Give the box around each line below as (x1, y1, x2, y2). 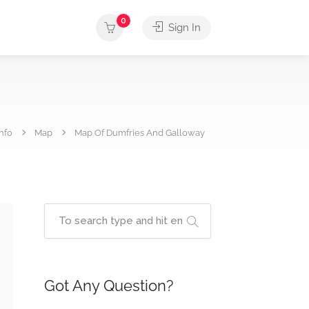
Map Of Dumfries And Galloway (74, 128, 205, 138)
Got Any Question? (43, 277, 173, 295)
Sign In (166, 21, 201, 34)
